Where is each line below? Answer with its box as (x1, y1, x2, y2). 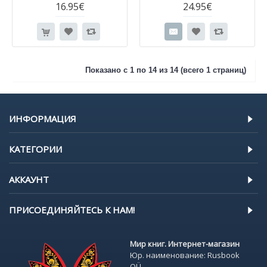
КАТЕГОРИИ (9, 143, 62, 155)
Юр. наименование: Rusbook (129, 250, 240, 260)
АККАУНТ (9, 173, 49, 185)
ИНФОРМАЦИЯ (9, 113, 76, 125)
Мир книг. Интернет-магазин (129, 238, 240, 249)
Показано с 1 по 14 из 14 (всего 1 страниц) (85, 66, 246, 74)
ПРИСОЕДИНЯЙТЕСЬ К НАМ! (9, 204, 135, 216)
